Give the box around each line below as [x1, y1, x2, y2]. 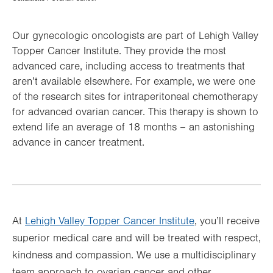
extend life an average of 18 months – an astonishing [12, 121, 255, 133]
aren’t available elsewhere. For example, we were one [12, 76, 255, 88]
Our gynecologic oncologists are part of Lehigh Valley [12, 30, 258, 42]
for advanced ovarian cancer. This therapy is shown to [12, 106, 258, 118]
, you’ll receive [194, 215, 260, 227]
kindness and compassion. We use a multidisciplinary [12, 249, 256, 261]
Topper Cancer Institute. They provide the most [12, 45, 226, 57]
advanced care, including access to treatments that [12, 60, 245, 73]
